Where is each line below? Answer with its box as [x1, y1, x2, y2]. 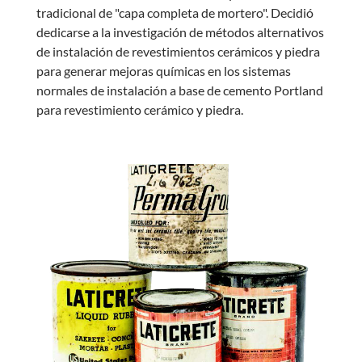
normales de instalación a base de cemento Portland [36, 82, 323, 98]
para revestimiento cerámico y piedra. [36, 101, 243, 117]
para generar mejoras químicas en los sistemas [36, 62, 291, 78]
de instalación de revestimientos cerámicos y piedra [36, 43, 320, 59]
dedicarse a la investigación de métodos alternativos [36, 23, 324, 40]
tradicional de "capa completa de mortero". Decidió [36, 4, 314, 20]
